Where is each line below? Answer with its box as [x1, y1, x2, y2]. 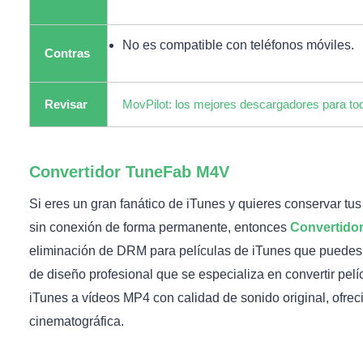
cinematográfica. [29, 314, 124, 329]
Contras [45, 47, 90, 61]
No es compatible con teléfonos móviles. [122, 38, 354, 53]
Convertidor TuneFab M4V [29, 163, 229, 181]
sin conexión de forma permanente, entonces [29, 220, 290, 235]
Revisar [45, 98, 88, 112]
